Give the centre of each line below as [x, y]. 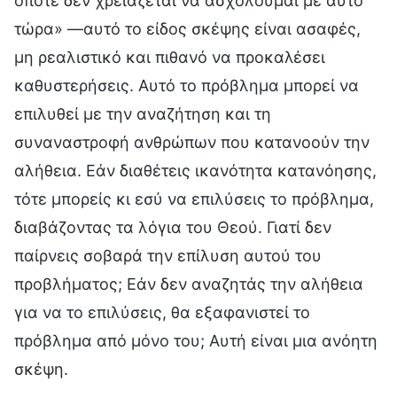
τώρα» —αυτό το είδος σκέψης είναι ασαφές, [187, 28]
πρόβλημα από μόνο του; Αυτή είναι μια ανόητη [196, 340]
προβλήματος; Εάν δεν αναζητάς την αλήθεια [189, 284]
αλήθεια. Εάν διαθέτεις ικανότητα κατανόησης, [195, 170]
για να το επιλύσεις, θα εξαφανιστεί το [162, 312]
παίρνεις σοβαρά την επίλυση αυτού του [168, 255]
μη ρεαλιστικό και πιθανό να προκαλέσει [170, 57]
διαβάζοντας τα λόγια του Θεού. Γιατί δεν [173, 227]
